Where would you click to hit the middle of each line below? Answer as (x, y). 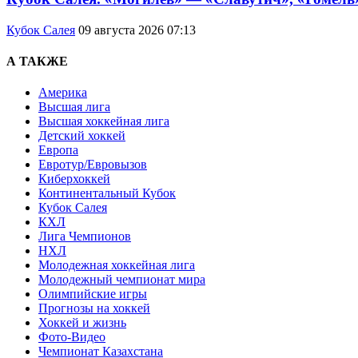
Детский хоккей (82, 136)
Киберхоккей (74, 179)
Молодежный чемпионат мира (122, 280)
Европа (58, 150)
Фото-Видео (72, 337)
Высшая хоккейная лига (104, 121)
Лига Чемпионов (85, 237)
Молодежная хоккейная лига (117, 265)
